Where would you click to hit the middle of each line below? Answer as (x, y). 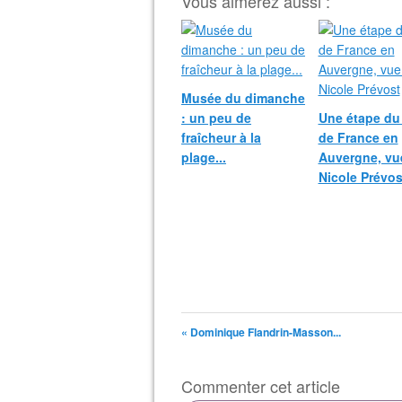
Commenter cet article (261, 386)
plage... (204, 157)
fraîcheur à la (221, 137)
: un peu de (216, 118)
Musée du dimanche (243, 98)
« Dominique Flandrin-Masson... (261, 332)
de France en (358, 137)
